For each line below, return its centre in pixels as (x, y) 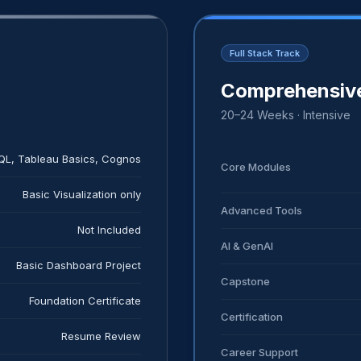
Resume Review (101, 336)
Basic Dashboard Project (79, 265)
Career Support (259, 352)
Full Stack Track (265, 53)
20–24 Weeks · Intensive (286, 114)
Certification (252, 316)
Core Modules (256, 167)
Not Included (109, 229)
